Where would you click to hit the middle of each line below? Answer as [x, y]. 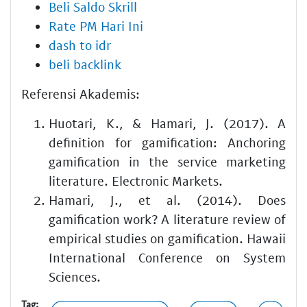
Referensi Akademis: [81, 93]
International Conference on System [167, 257]
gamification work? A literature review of [167, 219]
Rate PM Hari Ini [96, 25]
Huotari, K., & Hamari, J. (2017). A [167, 123]
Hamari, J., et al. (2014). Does [167, 199]
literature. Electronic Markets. [136, 180]
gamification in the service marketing [167, 161]
